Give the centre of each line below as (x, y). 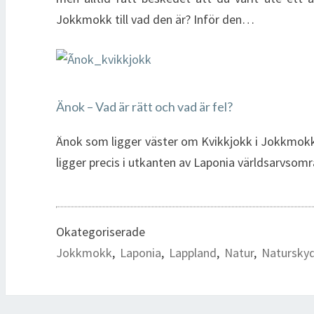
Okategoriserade (101, 231)
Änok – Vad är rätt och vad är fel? (144, 106)
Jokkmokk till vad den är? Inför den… (155, 19)
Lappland (193, 252)
